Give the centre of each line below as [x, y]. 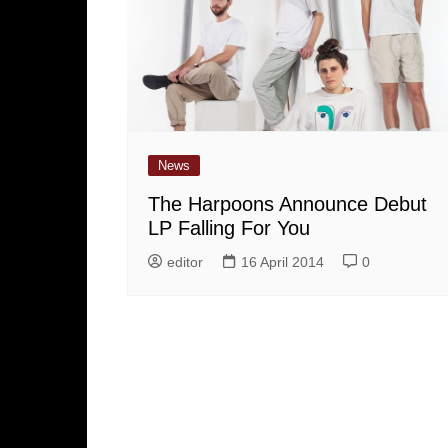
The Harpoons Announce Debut [287, 203]
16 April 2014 [282, 261]
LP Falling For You [229, 227]
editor [185, 261]
